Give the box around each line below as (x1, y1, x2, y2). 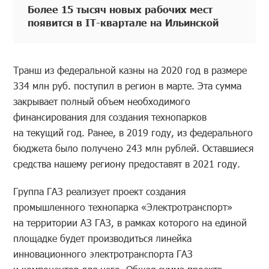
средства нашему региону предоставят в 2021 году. (13, 157, 241, 170)
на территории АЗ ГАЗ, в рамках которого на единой (13, 216, 247, 229)
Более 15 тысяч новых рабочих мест (28, 2, 213, 15)
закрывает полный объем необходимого (13, 94, 191, 107)
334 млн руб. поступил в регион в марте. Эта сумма (13, 79, 242, 92)
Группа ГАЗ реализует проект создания (13, 184, 186, 198)
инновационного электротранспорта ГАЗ (13, 247, 193, 260)
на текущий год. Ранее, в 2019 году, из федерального (13, 125, 253, 139)
